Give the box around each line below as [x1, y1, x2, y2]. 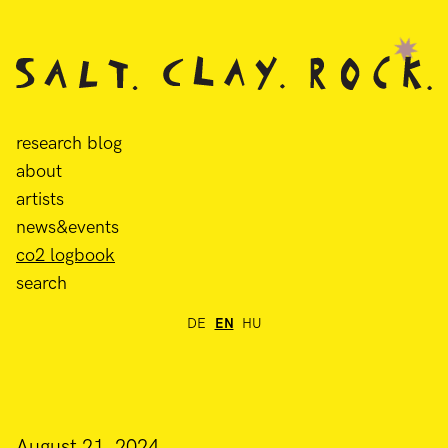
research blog [16, 132, 122, 154]
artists [16, 188, 64, 210]
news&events [16, 216, 119, 238]
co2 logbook [16, 244, 115, 266]
